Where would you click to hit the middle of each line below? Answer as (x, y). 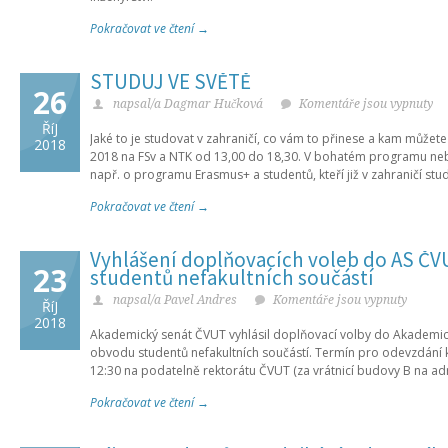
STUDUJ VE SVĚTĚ (170, 81)
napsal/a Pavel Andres (175, 300)
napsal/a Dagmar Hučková (188, 104)
